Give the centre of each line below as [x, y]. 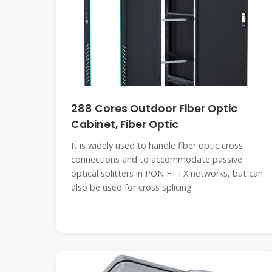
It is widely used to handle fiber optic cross [157, 145]
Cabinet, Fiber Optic [125, 124]
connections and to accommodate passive [157, 159]
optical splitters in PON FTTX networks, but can [167, 173]
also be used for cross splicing [131, 187]
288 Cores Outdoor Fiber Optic [154, 109]
